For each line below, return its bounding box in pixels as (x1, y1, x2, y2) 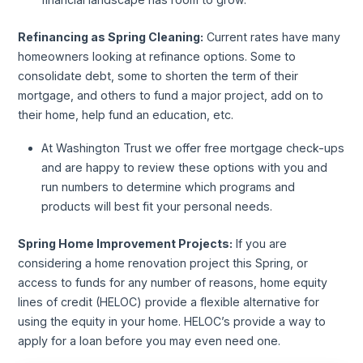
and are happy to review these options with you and (41, 160, 327, 175)
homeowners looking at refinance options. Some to (18, 49, 297, 63)
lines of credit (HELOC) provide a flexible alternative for (18, 294, 320, 309)
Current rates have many (203, 29, 341, 44)
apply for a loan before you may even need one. (18, 333, 281, 348)
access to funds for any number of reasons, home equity (18, 275, 328, 289)
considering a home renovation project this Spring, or (18, 255, 309, 270)
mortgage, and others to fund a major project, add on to (18, 88, 324, 102)
